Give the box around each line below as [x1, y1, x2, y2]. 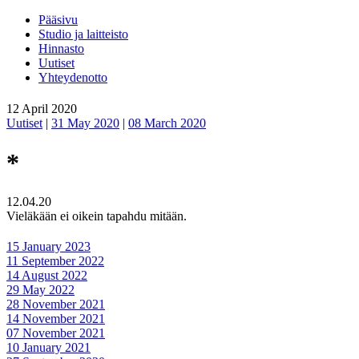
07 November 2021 [6, 326, 105, 341]
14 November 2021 [6, 312, 105, 326]
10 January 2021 [6, 341, 91, 355]
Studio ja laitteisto [38, 27, 128, 41]
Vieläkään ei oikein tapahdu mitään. [6, 209, 187, 224]
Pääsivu [38, 13, 78, 26]
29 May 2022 [6, 283, 75, 297]
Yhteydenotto [38, 71, 107, 84]
